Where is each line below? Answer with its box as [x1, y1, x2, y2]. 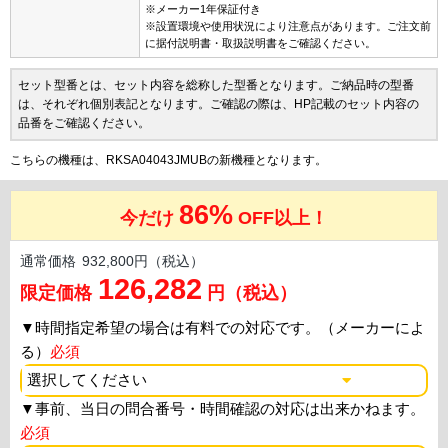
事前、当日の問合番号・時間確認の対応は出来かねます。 [35, 400, 425, 418]
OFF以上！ [238, 208, 328, 229]
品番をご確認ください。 [18, 116, 150, 131]
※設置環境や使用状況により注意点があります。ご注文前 [145, 20, 431, 33]
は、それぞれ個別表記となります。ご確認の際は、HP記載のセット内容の [18, 97, 419, 112]
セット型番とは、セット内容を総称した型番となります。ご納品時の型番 [18, 78, 414, 93]
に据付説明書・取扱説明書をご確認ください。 [145, 37, 376, 50]
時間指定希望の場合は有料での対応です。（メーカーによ [35, 319, 425, 337]
